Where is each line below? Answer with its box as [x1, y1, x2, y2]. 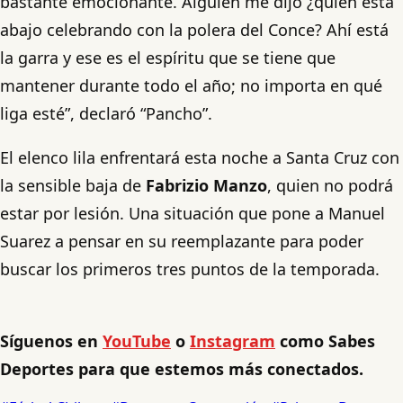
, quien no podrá [267, 174, 393, 196]
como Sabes [275, 329, 375, 352]
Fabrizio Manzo [146, 174, 267, 196]
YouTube [103, 329, 171, 352]
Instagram [190, 329, 275, 352]
